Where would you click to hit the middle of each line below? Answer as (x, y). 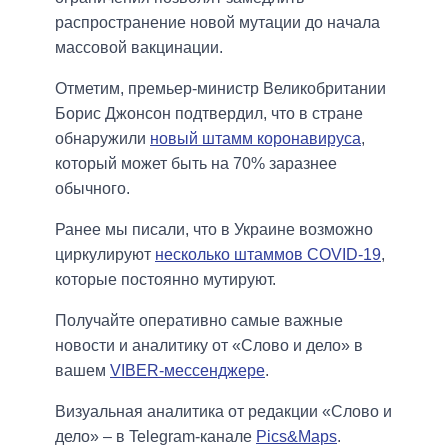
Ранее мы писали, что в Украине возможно (214, 230)
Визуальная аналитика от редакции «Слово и (223, 412)
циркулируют (105, 255)
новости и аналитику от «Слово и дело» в (209, 346)
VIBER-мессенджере (187, 371)
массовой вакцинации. (139, 48)
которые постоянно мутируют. (165, 280)
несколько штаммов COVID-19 (268, 255)
